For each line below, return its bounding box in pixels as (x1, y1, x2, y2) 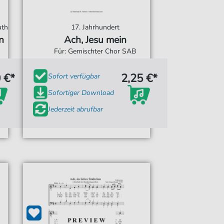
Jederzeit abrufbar (47, 104, 103, 114)
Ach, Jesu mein (63, 33, 126, 46)
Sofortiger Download (47, 87, 114, 97)
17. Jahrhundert (70, 22, 119, 32)
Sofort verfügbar (47, 71, 100, 81)
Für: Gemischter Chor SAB (54, 46, 136, 56)
